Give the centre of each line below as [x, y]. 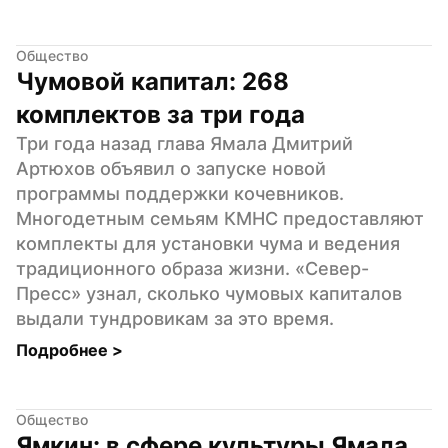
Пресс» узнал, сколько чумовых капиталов [209, 293]
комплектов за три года [160, 114]
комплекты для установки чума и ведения [208, 243]
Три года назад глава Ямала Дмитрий [184, 143]
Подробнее [64, 349]
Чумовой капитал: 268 [152, 81]
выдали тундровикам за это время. [175, 318]
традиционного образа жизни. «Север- [192, 268]
